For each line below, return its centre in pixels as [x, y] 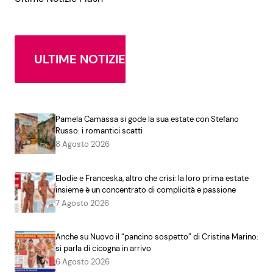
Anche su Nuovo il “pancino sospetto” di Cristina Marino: [157, 237]
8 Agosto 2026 [82, 144]
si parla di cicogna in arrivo [103, 249]
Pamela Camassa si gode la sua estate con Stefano [147, 119]
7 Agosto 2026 [82, 203]
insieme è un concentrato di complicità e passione [145, 190]
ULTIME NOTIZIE [80, 59]
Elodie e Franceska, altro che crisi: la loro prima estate [152, 178]
